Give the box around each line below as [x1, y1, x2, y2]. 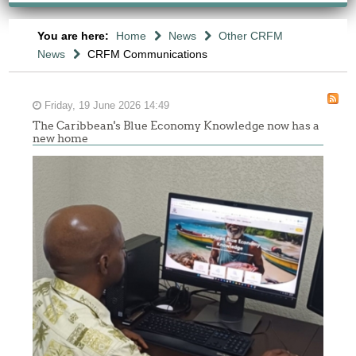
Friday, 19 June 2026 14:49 [41, 100, 170, 111]
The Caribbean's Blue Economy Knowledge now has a [33, 119, 320, 132]
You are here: [37, 29, 112, 42]
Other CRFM [218, 29, 283, 42]
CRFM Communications [87, 48, 207, 60]
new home [33, 132, 89, 145]
